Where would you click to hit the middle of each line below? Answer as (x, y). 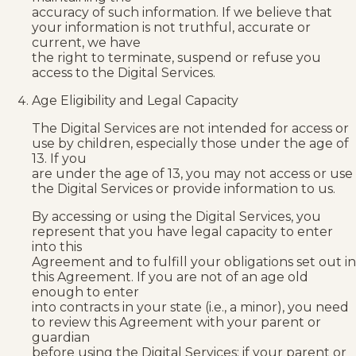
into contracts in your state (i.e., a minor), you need (190, 307)
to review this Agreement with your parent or (176, 322)
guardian (61, 337)
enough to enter (85, 292)
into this (57, 246)
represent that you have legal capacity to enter (182, 231)
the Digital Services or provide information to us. (184, 188)
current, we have (86, 42)
